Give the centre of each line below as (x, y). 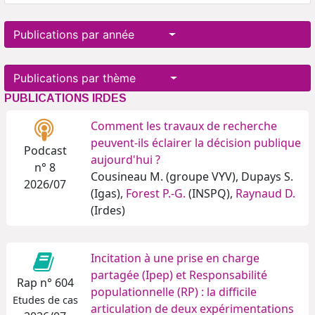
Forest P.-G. (156, 194)
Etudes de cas (45, 300)
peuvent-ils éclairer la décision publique (196, 143)
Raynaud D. (265, 194)
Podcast (45, 151)
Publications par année (90, 35)
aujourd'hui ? (126, 160)
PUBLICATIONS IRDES (65, 98)
